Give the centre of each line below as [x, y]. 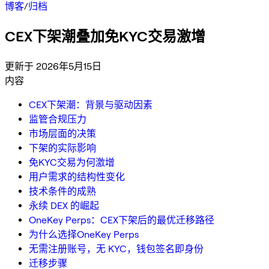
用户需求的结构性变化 [77, 177]
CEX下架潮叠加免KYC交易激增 [105, 36]
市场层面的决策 [62, 133]
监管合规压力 [58, 119]
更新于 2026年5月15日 [53, 66]
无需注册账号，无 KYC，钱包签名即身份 [116, 249]
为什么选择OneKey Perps [84, 234]
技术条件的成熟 [62, 191]
